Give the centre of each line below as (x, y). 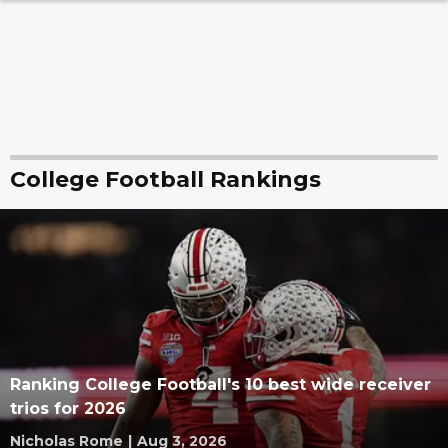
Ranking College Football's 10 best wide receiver (220, 384)
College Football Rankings (165, 179)
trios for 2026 (68, 408)
